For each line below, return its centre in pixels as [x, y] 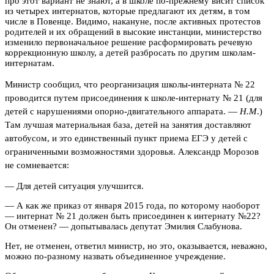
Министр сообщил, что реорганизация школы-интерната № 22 [130, 84]
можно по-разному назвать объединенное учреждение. [115, 256]
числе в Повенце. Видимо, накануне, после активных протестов [133, 21]
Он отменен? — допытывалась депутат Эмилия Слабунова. [124, 226]
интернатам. [30, 63]
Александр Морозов [218, 151]
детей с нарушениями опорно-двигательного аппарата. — [122, 111]
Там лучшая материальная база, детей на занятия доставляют [128, 124]
